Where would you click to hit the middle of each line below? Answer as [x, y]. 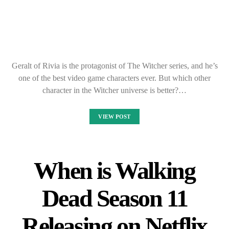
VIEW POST [114, 117]
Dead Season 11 [114, 198]
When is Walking [114, 170]
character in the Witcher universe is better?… [114, 90]
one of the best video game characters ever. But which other [114, 78]
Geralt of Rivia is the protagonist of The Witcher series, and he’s [114, 66]
